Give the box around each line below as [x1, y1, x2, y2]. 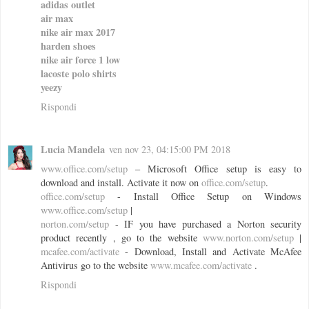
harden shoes [41, 39, 96, 54]
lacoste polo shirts [41, 66, 117, 81]
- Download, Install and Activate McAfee [119, 245, 301, 259]
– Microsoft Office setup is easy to [128, 162, 301, 176]
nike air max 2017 [41, 25, 115, 40]
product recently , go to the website [41, 231, 203, 245]
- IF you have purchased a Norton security [109, 217, 301, 231]
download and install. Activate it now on [41, 176, 201, 190]
